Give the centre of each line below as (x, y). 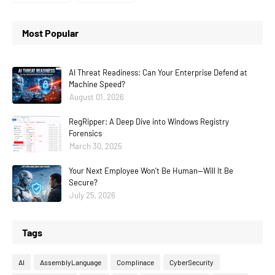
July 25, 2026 (92, 195)
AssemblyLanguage (71, 262)
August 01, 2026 (97, 97)
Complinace (135, 262)
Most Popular (50, 33)
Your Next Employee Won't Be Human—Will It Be (151, 170)
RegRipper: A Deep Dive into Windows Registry (149, 121)
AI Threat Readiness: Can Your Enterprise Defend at (158, 72)
